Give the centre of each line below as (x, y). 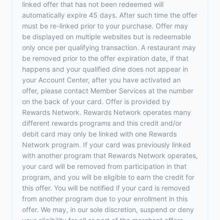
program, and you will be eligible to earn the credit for (108, 177)
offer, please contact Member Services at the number (108, 91)
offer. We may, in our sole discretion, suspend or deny (108, 209)
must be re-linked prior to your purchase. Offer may (105, 26)
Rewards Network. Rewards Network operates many (107, 112)
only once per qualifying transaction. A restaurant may (109, 47)
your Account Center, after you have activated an (101, 80)
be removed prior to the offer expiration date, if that (105, 58)
